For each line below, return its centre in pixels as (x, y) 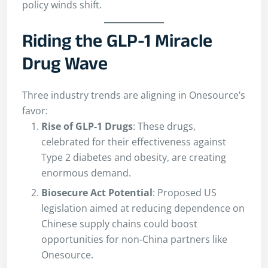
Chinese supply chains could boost (119, 224)
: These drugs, (164, 127)
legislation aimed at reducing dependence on (143, 208)
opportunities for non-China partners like (134, 240)
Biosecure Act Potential (97, 193)
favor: (35, 111)
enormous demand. (86, 173)
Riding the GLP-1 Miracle (117, 44)
